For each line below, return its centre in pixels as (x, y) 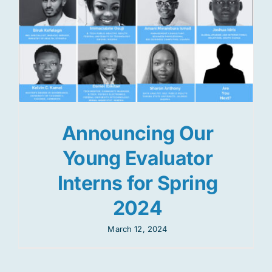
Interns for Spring (138, 183)
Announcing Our (138, 133)
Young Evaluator (138, 158)
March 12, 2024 (138, 229)
